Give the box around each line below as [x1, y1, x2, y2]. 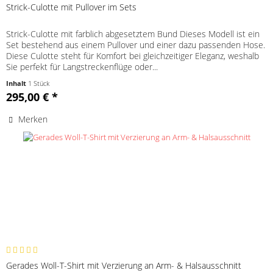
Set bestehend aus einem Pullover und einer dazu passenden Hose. [6, 38, 266, 51]
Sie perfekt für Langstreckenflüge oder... [6, 60, 158, 73]
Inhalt [6, 78, 29, 88]
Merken [18, 113, 48, 125]
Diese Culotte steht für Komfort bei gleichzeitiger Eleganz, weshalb [6, 49, 260, 62]
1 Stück [28, 78, 50, 88]
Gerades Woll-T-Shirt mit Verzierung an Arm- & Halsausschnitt [6, 260, 242, 272]
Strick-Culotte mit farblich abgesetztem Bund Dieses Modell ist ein [6, 27, 260, 40]
